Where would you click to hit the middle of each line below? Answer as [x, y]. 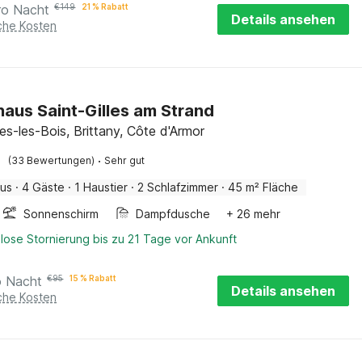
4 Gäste [44, 187]
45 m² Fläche [263, 187]
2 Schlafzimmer [178, 187]
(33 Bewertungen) [52, 160]
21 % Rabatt [105, 6]
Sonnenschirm [61, 214]
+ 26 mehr [254, 214]
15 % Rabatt [93, 278]
